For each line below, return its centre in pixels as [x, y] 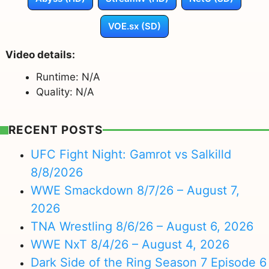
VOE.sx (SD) [134, 26]
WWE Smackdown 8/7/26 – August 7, [135, 191]
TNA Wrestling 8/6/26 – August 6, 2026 [142, 227]
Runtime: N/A [68, 77]
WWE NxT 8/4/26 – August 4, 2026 [130, 245]
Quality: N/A [65, 92]
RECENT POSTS [55, 130]
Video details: [40, 54]
